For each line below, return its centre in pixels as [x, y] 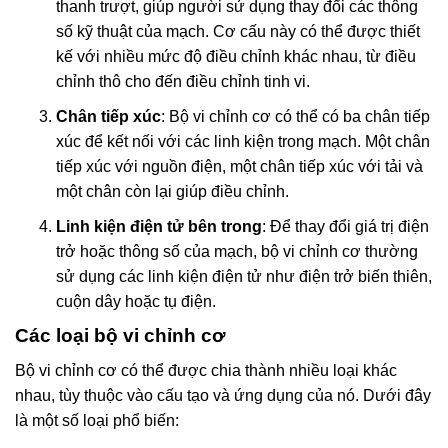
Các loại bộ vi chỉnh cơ [120, 336]
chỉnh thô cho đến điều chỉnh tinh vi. [182, 82]
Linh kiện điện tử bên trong [158, 227]
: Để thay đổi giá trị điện [345, 227]
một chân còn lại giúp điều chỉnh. [172, 192]
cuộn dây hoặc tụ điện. [135, 302]
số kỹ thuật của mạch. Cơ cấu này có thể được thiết [237, 32]
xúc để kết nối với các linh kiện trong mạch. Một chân [242, 142]
